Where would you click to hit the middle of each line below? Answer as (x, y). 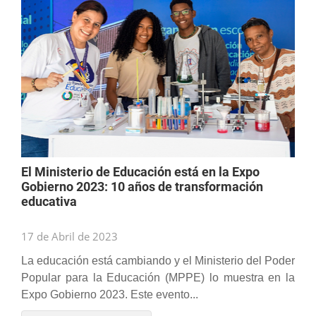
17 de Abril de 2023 (69, 236)
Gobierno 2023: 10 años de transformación (142, 187)
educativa (49, 201)
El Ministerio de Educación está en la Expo (140, 172)
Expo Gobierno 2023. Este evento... (110, 294)
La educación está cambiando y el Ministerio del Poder (158, 261)
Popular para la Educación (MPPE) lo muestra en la (158, 278)
